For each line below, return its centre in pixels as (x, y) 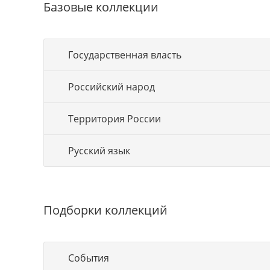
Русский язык (99, 151)
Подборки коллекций (105, 210)
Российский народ (111, 87)
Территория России (115, 119)
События (89, 258)
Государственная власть (125, 55)
